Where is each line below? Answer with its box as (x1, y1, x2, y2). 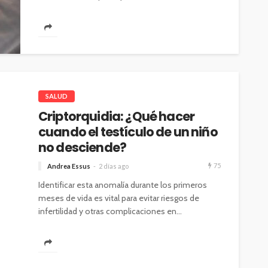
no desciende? (38, 139, 127, 157)
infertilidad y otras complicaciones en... (38, 206, 182, 217)
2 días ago (99, 162, 129, 170)
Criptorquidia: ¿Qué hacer (38, 108, 195, 126)
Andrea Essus (47, 162, 90, 170)
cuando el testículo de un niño (38, 123, 218, 141)
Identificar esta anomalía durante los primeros (38, 179, 207, 191)
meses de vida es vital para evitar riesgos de (38, 193, 199, 204)
